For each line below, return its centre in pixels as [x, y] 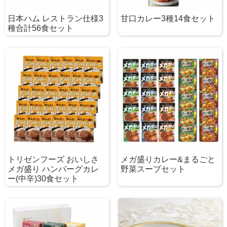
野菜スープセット [153, 169]
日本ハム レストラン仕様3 [55, 19]
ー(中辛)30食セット [43, 178]
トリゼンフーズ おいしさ [53, 159]
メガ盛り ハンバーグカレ [53, 169]
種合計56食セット [41, 28]
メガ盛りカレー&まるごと [168, 159]
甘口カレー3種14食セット [168, 19]
